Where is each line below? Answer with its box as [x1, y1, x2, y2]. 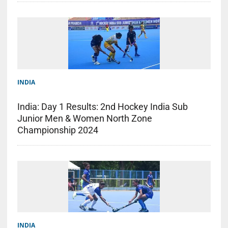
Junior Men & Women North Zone [17, 112, 152, 124]
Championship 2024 [17, 124, 98, 135]
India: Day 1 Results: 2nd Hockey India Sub [17, 101, 188, 112]
